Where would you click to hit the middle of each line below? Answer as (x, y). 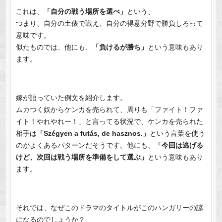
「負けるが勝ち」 (120, 47)
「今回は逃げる (179, 145)
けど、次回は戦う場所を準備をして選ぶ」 (82, 157)
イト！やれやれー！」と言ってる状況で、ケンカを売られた (109, 122)
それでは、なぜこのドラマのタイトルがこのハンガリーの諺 (109, 208)
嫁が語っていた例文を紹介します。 (71, 98)
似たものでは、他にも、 (54, 47)
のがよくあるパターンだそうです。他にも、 (85, 145)
